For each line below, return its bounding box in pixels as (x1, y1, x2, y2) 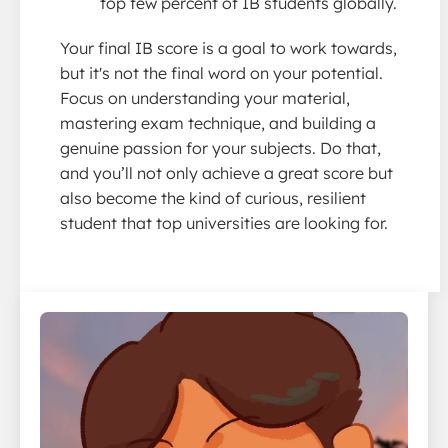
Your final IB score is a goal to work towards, (60, 37, 397, 58)
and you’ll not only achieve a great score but (60, 162, 393, 183)
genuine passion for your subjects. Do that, (60, 137, 381, 158)
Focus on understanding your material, (60, 87, 350, 108)
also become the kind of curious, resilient (60, 187, 366, 208)
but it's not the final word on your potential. (60, 62, 383, 83)
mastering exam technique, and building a (60, 112, 376, 133)
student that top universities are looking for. (60, 212, 388, 233)
